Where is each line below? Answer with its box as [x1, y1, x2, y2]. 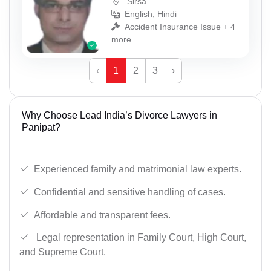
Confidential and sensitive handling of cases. [34, 187, 226, 198]
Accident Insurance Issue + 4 [125, 22, 235, 32]
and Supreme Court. [19, 247, 106, 258]
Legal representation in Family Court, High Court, [34, 232, 246, 243]
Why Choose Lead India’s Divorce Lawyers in [22, 109, 217, 120]
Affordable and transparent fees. [34, 209, 171, 220]
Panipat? [22, 122, 60, 132]
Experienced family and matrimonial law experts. [34, 164, 241, 175]
